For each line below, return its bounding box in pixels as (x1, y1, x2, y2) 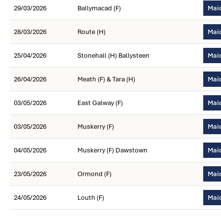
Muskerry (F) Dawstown (77, 146, 147, 154)
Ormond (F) (77, 170, 111, 178)
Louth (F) (77, 193, 104, 202)
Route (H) (77, 28, 106, 36)
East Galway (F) (77, 99, 123, 107)
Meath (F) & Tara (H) (77, 75, 135, 83)
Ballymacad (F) (77, 4, 121, 12)
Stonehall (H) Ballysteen (77, 51, 149, 60)
